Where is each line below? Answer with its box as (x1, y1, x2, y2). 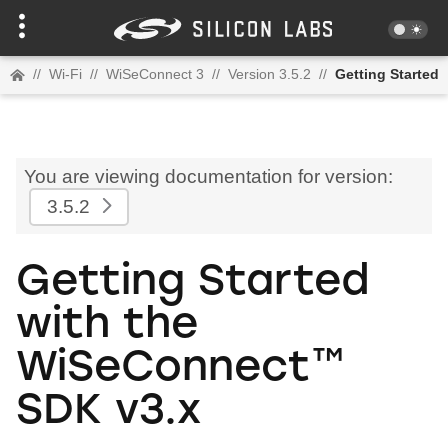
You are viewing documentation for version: (24, 165, 393, 187)
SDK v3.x (16, 390, 201, 434)
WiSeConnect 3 (106, 66, 204, 82)
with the (16, 304, 198, 348)
